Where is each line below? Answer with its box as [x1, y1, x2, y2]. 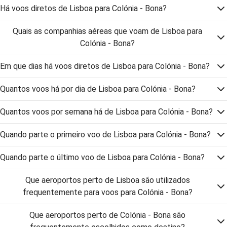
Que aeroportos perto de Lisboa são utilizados [25, 175, 190, 185]
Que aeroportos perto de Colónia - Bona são [29, 210, 185, 220]
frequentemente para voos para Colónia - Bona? [22, 187, 193, 197]
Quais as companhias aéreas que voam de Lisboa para [13, 26, 202, 36]
